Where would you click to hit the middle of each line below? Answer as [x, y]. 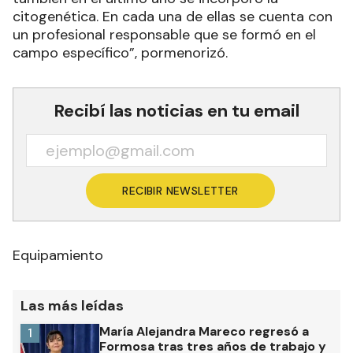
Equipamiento [58, 255]
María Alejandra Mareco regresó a [204, 331]
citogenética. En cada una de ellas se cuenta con [173, 16]
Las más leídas [72, 305]
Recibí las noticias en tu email [176, 110]
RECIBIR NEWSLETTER [180, 190]
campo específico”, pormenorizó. [120, 52]
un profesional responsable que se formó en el [164, 34]
